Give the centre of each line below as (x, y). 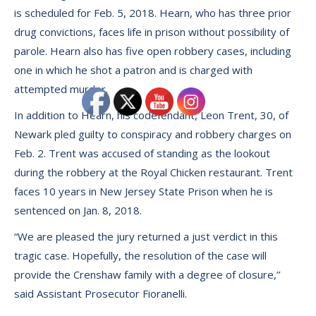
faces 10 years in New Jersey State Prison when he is (144, 191)
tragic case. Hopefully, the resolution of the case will (140, 255)
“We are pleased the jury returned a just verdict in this (146, 236)
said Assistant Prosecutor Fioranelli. (101, 293)
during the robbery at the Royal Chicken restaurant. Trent (153, 172)
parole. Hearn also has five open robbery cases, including (153, 51)
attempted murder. (61, 89)
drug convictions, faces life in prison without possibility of (152, 32)
